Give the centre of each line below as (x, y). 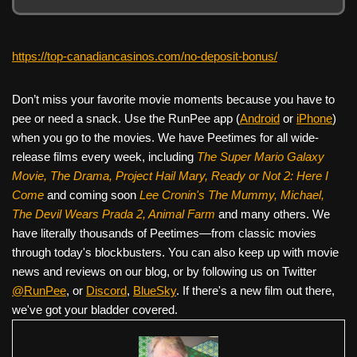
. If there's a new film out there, (255, 291)
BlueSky (155, 291)
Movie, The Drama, (64, 176)
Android (260, 119)
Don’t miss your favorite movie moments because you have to (173, 100)
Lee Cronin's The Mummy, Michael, (232, 195)
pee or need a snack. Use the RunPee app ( (126, 119)
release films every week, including (104, 157)
